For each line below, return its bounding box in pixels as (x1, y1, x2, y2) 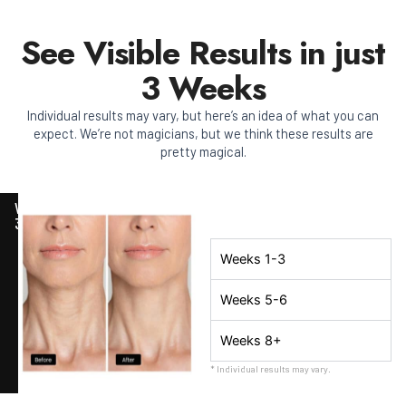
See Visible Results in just (21, 30, 385, 77)
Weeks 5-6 (219, 291, 287, 308)
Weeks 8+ (219, 332, 282, 349)
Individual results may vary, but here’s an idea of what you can (27, 107, 379, 124)
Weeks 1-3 (219, 250, 285, 267)
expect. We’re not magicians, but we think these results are (33, 125, 373, 142)
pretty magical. (159, 143, 246, 160)
